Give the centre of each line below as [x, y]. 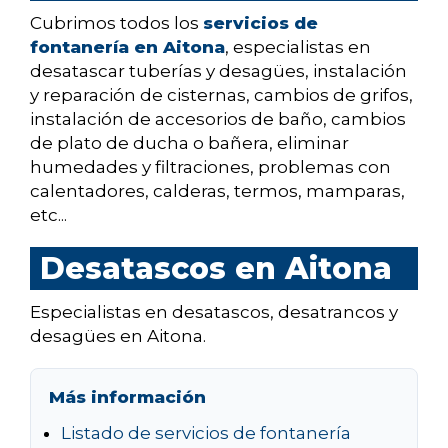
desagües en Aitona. [118, 336]
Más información [127, 397]
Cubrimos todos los [116, 23]
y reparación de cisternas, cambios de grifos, [221, 95]
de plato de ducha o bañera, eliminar [189, 143]
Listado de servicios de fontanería [206, 433]
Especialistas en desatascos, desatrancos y [214, 312]
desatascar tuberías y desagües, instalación [218, 71]
